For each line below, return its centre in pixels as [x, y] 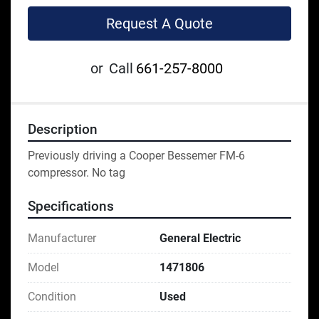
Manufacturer [62, 239]
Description [63, 130]
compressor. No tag [77, 173]
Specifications [71, 207]
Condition [52, 297]
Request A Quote [159, 24]
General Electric [200, 239]
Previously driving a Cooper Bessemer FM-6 [136, 156]
